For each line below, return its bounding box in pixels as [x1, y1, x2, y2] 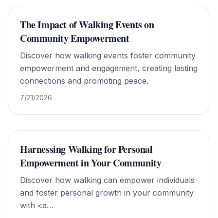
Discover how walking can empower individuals [20, 175, 195, 185]
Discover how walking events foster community [20, 51, 196, 60]
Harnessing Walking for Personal [20, 142, 153, 156]
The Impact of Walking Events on [20, 18, 154, 32]
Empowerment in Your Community [20, 156, 162, 170]
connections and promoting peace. [20, 76, 148, 86]
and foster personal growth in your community [20, 188, 194, 198]
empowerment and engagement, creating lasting [20, 63, 198, 73]
